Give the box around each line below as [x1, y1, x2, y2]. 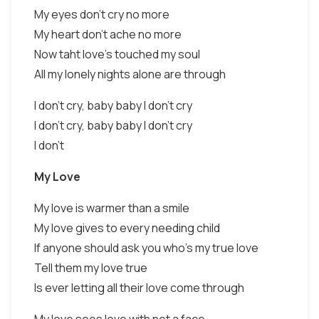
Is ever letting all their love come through [34, 280, 244, 296]
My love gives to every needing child [34, 220, 220, 236]
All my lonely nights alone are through [34, 66, 226, 82]
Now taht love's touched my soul [34, 46, 200, 62]
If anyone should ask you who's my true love [34, 240, 258, 256]
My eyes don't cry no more [34, 6, 169, 22]
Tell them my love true [34, 260, 147, 276]
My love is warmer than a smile [34, 200, 189, 216]
